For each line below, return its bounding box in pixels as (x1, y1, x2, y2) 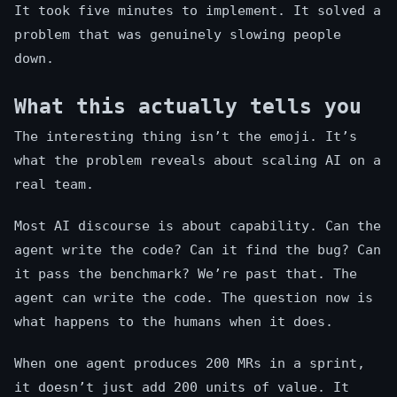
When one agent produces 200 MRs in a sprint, (14, 355, 365, 372)
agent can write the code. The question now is (14, 290, 373, 307)
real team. (14, 176, 94, 193)
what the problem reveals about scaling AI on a (14, 152, 381, 169)
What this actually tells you (14, 95, 362, 119)
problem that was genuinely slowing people (14, 27, 341, 43)
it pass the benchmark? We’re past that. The (14, 266, 357, 283)
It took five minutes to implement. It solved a (14, 3, 381, 19)
